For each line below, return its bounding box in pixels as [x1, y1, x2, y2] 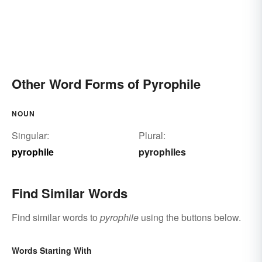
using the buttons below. [139, 210, 241, 224]
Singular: [12, 128, 49, 142]
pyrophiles [138, 144, 186, 158]
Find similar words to [12, 210, 100, 224]
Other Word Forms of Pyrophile [12, 74, 201, 93]
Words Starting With [12, 244, 92, 256]
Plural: [138, 128, 166, 142]
